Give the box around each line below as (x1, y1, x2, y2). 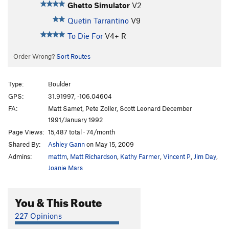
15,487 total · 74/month (48, 128, 115, 136)
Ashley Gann (48, 140, 85, 149)
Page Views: (8, 128, 44, 136)
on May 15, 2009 (85, 140, 134, 149)
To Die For (67, 31, 103, 40)
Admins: (8, 152, 32, 161)
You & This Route (15, 192, 102, 210)
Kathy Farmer (120, 152, 160, 161)
